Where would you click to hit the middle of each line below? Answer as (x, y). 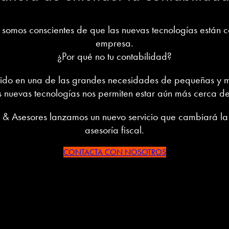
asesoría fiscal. (114, 130)
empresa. (114, 43)
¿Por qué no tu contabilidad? (114, 56)
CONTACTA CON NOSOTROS (114, 152)
